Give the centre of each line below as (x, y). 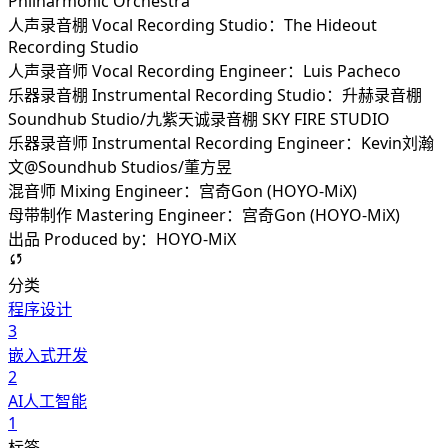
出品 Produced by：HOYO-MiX (122, 239)
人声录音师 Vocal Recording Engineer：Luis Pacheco (204, 71)
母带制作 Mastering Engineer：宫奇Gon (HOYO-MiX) (204, 215)
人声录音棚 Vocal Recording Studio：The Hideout (192, 25)
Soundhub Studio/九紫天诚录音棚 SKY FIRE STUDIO (199, 119)
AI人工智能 (47, 401)
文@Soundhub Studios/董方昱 (120, 167)
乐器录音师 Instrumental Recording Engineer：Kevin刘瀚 (221, 143)
